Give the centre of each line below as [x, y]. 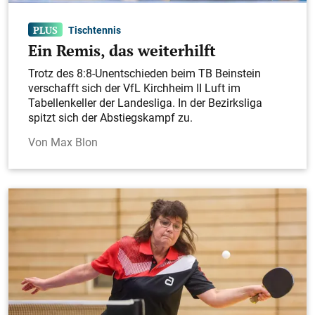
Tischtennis [95, 30]
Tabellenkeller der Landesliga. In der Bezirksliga [145, 103]
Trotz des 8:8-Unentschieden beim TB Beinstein [144, 73]
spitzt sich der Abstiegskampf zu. [110, 118]
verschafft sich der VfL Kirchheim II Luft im [134, 88]
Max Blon [74, 142]
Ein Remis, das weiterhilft [122, 51]
